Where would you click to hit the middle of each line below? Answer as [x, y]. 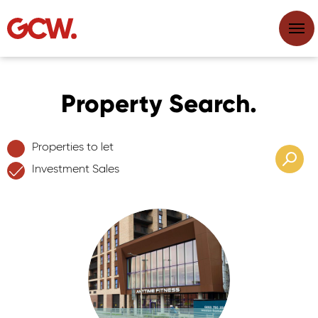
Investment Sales [76, 170]
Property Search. [159, 104]
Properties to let [73, 148]
